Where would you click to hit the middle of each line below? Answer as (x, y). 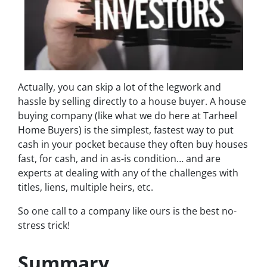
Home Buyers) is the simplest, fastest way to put (126, 130)
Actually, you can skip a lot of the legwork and (119, 87)
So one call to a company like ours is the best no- (127, 211)
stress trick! (44, 225)
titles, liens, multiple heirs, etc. (86, 187)
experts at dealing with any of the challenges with (128, 173)
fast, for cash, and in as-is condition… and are (119, 158)
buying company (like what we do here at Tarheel (128, 115)
